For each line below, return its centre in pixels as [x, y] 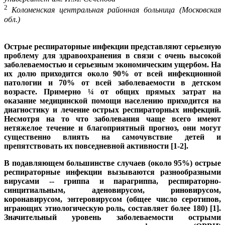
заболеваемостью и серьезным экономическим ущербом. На [113, 64]
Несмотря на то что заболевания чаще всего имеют [113, 119]
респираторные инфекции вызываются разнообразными [113, 172]
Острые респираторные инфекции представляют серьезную [113, 46]
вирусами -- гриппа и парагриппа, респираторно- [113, 181]
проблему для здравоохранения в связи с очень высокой [113, 55]
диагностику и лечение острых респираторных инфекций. [113, 109]
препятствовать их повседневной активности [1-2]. [97, 146]
